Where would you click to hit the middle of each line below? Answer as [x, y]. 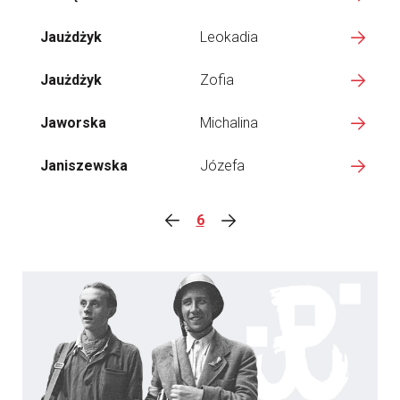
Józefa [222, 166]
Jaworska [73, 123]
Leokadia [229, 37]
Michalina [229, 123]
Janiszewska [84, 166]
